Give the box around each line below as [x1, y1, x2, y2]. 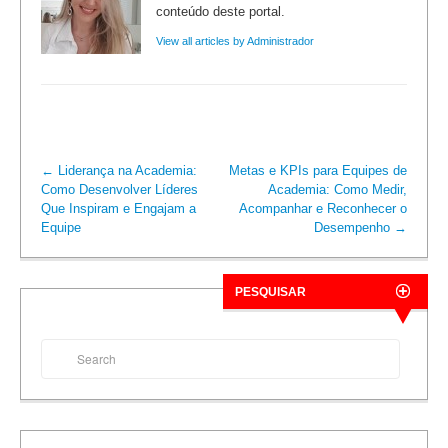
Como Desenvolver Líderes [41, 181, 198, 197]
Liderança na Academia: [54, 162, 197, 178]
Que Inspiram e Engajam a [41, 200, 196, 216]
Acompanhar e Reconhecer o [239, 200, 407, 216]
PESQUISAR [235, 284, 306, 299]
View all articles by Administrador [156, 34, 314, 47]
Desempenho [314, 219, 394, 235]
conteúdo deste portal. [156, 3, 285, 19]
